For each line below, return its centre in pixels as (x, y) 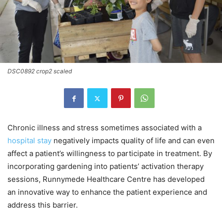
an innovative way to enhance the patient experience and (107, 192)
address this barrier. (43, 205)
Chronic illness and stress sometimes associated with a (105, 128)
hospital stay (29, 141)
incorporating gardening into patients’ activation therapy (106, 166)
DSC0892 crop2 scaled (40, 71)
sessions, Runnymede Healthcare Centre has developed (106, 179)
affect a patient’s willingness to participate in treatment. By (110, 154)
